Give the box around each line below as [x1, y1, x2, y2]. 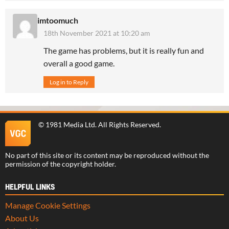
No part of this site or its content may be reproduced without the [5, 151, 209, 159]
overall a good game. [43, 58, 114, 68]
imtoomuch [37, 15, 78, 25]
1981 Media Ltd [45, 120, 95, 129]
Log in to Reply [50, 78, 88, 86]
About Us [5, 213, 39, 223]
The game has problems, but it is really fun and [43, 45, 204, 55]
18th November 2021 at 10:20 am [43, 28, 150, 37]
